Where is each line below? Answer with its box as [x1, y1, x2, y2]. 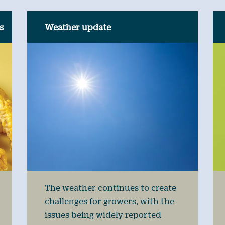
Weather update [44, 22, 111, 32]
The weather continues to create [44, 182, 176, 192]
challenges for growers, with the [44, 196, 174, 206]
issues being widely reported [44, 209, 161, 219]
